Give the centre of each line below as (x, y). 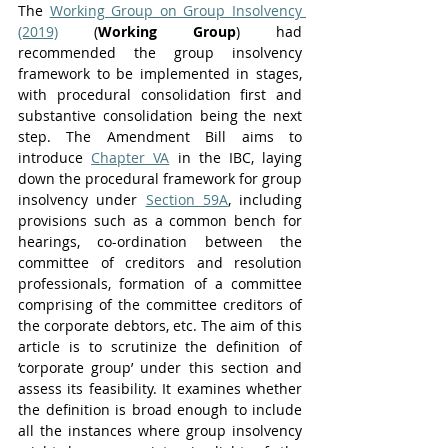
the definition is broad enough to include (160, 409)
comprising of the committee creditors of (160, 304)
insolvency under (82, 199)
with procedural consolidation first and (160, 94)
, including (264, 199)
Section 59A (186, 199)
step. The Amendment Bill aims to (160, 136)
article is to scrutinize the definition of (160, 346)
